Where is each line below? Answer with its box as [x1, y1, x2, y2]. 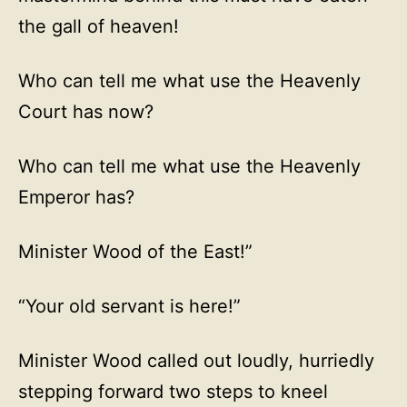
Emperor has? [18, 186, 134, 208]
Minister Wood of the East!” [18, 241, 253, 263]
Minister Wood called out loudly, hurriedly [18, 350, 374, 372]
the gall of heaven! [18, 15, 179, 37]
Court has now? [18, 101, 154, 123]
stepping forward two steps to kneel [18, 381, 328, 402]
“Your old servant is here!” [18, 295, 241, 317]
